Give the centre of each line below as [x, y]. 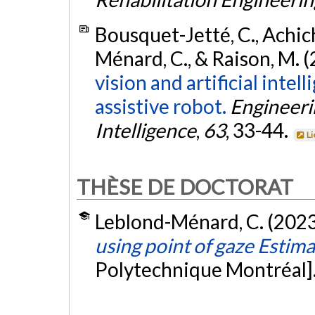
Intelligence [145, 130]
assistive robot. [160, 106]
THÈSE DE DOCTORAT [185, 186]
